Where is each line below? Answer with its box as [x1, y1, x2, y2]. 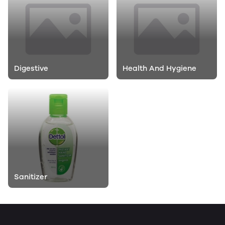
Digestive [14, 64, 48, 73]
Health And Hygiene [123, 64, 196, 73]
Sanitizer [14, 172, 47, 181]
